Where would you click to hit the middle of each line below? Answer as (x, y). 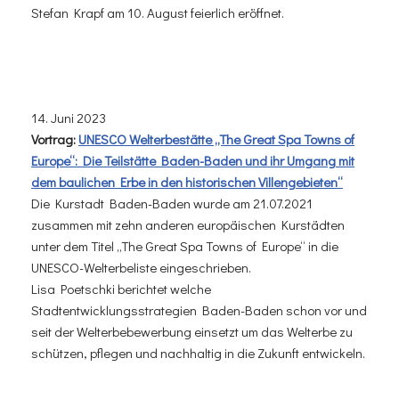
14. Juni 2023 (69, 117)
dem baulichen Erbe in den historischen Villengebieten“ (187, 181)
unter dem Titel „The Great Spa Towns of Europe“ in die (185, 245)
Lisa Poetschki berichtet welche (121, 288)
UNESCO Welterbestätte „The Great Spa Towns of (216, 138)
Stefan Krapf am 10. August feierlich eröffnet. (158, 12)
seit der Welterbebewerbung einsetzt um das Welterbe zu (192, 331)
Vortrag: (55, 138)
